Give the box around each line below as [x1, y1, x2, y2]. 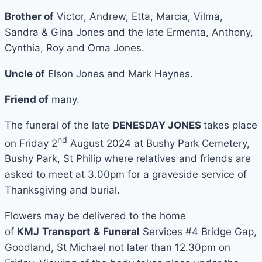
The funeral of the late [5, 119, 112, 131]
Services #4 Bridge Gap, [140, 226, 257, 238]
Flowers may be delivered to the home [5, 210, 186, 222]
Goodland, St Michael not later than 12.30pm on [5, 242, 230, 254]
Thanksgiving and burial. [5, 184, 120, 196]
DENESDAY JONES [112, 119, 204, 131]
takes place [204, 119, 257, 131]
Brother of [5, 10, 54, 22]
